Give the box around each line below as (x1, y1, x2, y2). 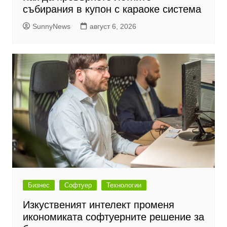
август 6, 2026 (89, 22, 136, 31)
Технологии (106, 181, 141, 190)
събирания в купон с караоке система (22, 4, 201, 15)
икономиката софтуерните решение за (22, 211, 204, 223)
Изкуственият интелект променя (22, 199, 174, 211)
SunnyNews (32, 22, 70, 31)
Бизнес (27, 181, 50, 190)
